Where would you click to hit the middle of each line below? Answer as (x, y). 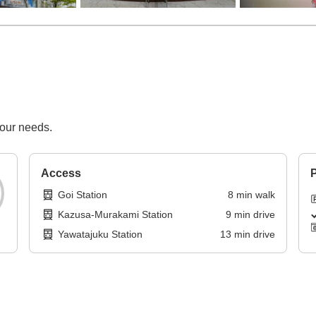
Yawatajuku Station (101, 235)
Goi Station (83, 195)
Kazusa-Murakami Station (116, 215)
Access (61, 174)
